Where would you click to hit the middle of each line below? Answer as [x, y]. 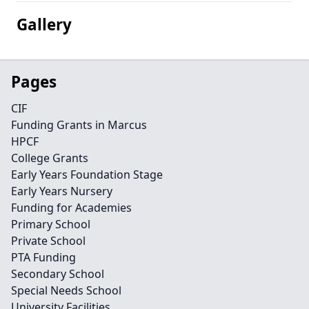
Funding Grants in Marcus [79, 125]
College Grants [50, 158]
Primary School [51, 224]
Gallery [44, 24]
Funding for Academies [71, 208]
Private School [48, 241]
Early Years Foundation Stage [87, 175]
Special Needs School [66, 290]
